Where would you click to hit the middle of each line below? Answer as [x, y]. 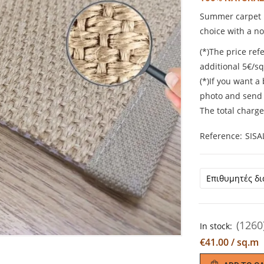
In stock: [216, 226]
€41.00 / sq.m [229, 242]
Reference [220, 136]
